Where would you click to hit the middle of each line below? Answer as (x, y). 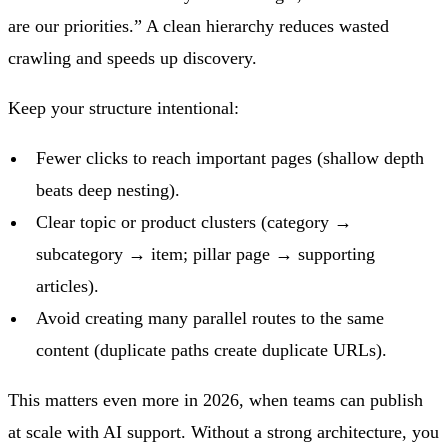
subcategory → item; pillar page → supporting (205, 254)
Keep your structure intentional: (123, 108)
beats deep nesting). (108, 190)
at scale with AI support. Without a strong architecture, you (223, 432)
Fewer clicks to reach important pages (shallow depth (230, 158)
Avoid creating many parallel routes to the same (210, 318)
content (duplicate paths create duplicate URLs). (211, 350)
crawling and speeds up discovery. (132, 58)
